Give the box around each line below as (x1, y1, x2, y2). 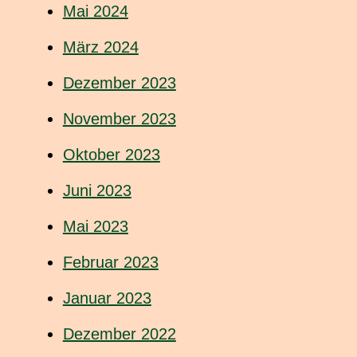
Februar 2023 (62, 253, 159, 272)
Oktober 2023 (62, 146, 160, 164)
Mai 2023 (62, 218, 128, 236)
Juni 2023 (62, 182, 131, 200)
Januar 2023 (62, 289, 151, 308)
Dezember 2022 (62, 325, 176, 343)
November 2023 (62, 110, 176, 128)
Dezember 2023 (62, 74, 176, 92)
